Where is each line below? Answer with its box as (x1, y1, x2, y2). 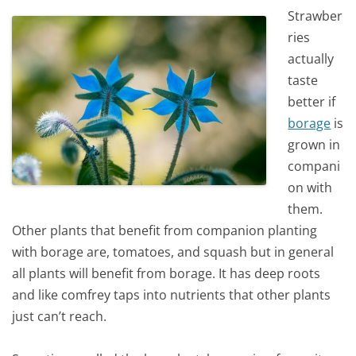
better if (288, 92, 336, 110)
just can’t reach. (12, 307, 106, 325)
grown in (288, 135, 341, 153)
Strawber (288, 6, 343, 25)
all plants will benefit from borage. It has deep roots (12, 264, 320, 282)
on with (288, 178, 333, 196)
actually (288, 49, 335, 68)
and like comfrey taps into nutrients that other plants (12, 285, 331, 304)
